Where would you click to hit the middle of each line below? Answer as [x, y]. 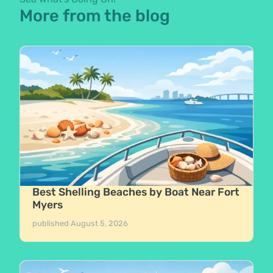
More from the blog [95, 16]
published [52, 223]
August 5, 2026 [100, 223]
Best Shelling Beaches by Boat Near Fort [136, 192]
